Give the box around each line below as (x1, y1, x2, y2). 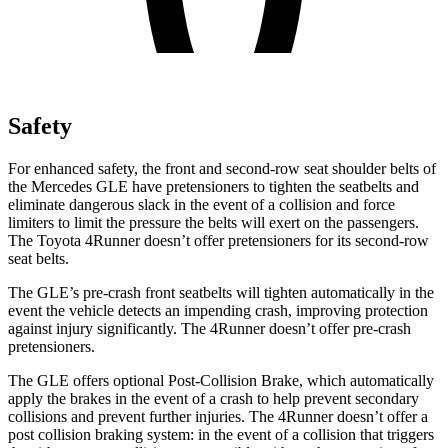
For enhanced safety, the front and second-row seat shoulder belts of (8, 159, 436, 177)
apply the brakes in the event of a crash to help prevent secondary (8, 389, 419, 407)
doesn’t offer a (333, 407, 428, 425)
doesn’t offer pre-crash (265, 319, 411, 337)
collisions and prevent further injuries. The (8, 407, 278, 425)
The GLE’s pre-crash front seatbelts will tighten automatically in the (8, 283, 434, 301)
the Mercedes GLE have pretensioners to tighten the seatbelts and (8, 177, 419, 195)
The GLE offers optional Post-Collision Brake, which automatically (8, 371, 434, 389)
